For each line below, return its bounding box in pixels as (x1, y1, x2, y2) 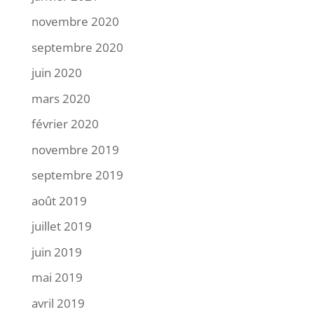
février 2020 (31, 116, 99, 132)
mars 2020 (31, 90, 90, 107)
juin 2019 (31, 243, 82, 260)
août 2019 (31, 192, 87, 209)
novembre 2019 (31, 141, 119, 158)
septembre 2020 (31, 39, 123, 55)
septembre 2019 (31, 167, 123, 183)
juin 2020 (31, 64, 82, 81)
